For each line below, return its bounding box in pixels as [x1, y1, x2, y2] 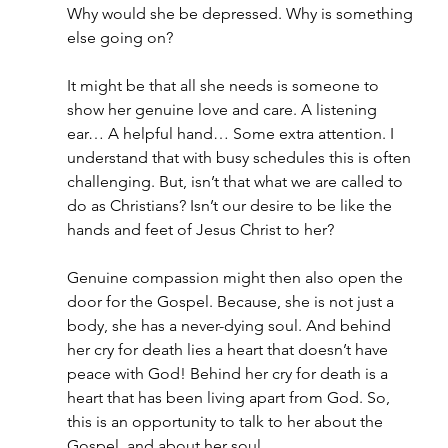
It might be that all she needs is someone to [66, 76, 383, 95]
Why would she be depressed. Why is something [66, 4, 417, 23]
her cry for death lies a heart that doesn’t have [66, 340, 392, 359]
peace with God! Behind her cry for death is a [66, 364, 392, 383]
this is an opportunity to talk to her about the [66, 412, 387, 431]
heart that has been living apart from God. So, [66, 388, 394, 407]
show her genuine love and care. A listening [66, 100, 381, 119]
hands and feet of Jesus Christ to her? [66, 220, 334, 239]
